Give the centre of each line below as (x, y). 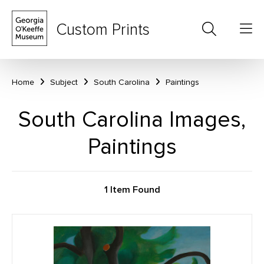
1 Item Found (132, 190)
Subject (64, 82)
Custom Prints (103, 29)
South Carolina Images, (132, 120)
